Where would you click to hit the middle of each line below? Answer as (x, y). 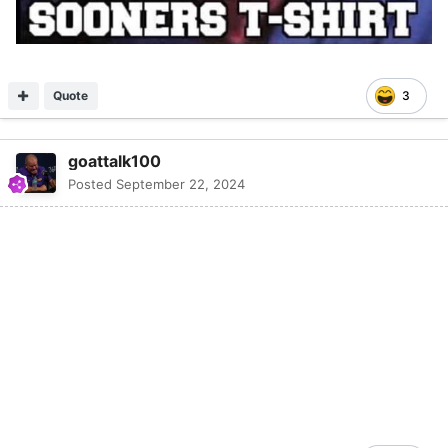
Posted (92, 183)
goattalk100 (114, 160)
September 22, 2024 (180, 183)
